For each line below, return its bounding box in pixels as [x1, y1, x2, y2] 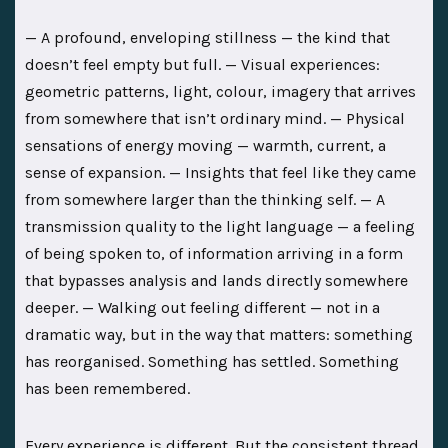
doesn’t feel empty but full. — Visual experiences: [25, 54, 380, 74]
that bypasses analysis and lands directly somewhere [25, 270, 408, 290]
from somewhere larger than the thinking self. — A [25, 189, 385, 209]
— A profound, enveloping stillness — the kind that [25, 27, 390, 47]
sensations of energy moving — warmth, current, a [25, 135, 386, 155]
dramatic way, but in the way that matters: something [25, 324, 413, 344]
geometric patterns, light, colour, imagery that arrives [25, 81, 416, 101]
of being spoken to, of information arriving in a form [25, 243, 403, 263]
